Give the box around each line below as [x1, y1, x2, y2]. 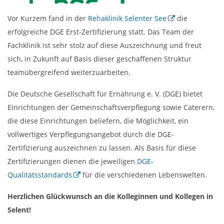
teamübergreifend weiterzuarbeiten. [7, 67, 130, 77]
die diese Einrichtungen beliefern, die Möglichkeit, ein [7, 116, 188, 126]
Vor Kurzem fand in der [7, 13, 88, 23]
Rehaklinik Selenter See [88, 13, 166, 23]
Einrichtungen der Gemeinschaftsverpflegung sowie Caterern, [7, 102, 214, 112]
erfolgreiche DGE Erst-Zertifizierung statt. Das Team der [7, 27, 194, 37]
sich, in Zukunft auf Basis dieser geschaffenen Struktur [7, 54, 191, 64]
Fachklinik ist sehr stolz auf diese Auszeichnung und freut [7, 40, 201, 50]
